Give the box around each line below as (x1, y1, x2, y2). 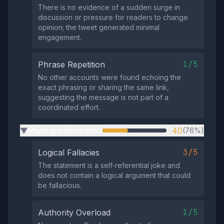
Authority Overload (38, 207, 110, 217)
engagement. (38, 33, 81, 41)
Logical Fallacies (38, 147, 99, 157)
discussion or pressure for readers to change (38, 13, 188, 21)
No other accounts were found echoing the (38, 73, 181, 81)
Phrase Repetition (38, 59, 105, 69)
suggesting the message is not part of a (38, 93, 168, 101)
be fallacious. (38, 181, 81, 189)
